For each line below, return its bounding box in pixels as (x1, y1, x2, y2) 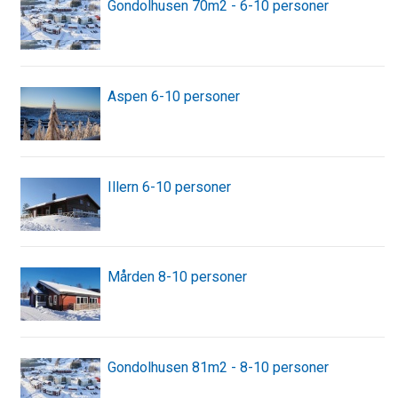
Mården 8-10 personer (107, 268, 247, 286)
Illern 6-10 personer (107, 178, 231, 195)
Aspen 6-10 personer (107, 87, 240, 105)
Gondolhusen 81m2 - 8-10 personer (107, 358, 329, 376)
